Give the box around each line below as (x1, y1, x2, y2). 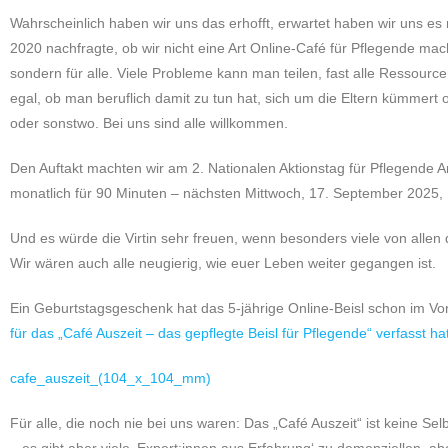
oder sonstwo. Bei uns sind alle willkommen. (10, 115, 288, 131)
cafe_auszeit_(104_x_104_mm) (10, 370, 211, 386)
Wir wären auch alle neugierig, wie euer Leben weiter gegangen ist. (10, 255, 436, 271)
